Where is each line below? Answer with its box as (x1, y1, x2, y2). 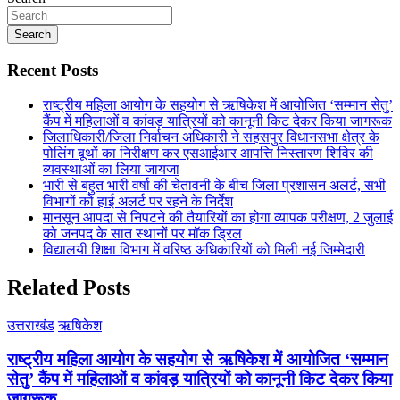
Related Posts (7, 275, 130, 299)
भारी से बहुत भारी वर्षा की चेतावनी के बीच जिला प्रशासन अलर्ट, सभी (43, 177, 386, 193)
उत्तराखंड (7, 317, 54, 333)
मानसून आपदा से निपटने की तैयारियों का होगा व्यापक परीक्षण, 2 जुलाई (43, 209, 393, 225)
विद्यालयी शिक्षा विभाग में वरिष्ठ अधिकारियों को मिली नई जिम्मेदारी (43, 241, 365, 257)
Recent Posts (7, 61, 98, 80)
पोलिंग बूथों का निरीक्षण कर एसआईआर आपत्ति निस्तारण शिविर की (43, 145, 373, 161)
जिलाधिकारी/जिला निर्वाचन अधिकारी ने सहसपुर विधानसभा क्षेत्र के (43, 129, 379, 145)
